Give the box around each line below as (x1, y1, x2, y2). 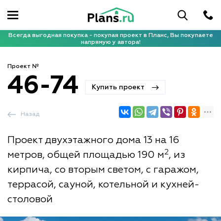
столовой (7, 194, 53, 205)
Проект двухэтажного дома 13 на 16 (7, 135, 179, 146)
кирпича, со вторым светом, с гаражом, (7, 165, 199, 175)
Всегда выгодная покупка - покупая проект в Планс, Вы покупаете (8, 32, 213, 38)
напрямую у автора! (80, 39, 141, 45)
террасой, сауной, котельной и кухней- (7, 180, 199, 190)
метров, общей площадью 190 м (7, 150, 164, 160)
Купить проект (92, 84, 145, 91)
